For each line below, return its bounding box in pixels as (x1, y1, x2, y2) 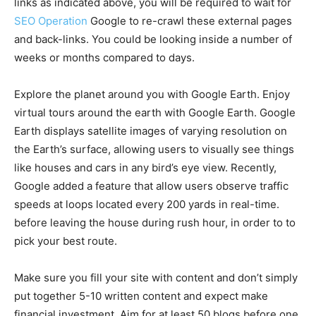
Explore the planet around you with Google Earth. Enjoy (14, 87, 290, 101)
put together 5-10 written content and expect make (14, 289, 268, 303)
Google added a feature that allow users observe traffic (14, 179, 288, 193)
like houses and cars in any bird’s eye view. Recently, (14, 161, 276, 174)
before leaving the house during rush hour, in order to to (14, 216, 296, 229)
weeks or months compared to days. (14, 51, 195, 64)
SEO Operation (14, 14, 87, 28)
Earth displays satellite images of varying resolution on (14, 124, 287, 138)
